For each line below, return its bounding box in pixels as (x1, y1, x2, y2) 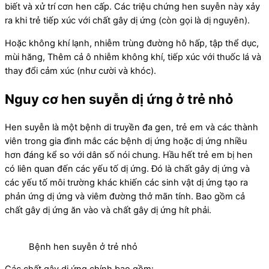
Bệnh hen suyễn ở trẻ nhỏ (29, 241, 138, 252)
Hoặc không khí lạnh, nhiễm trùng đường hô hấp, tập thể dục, (5, 37, 259, 49)
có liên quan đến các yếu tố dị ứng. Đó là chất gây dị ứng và (5, 163, 250, 174)
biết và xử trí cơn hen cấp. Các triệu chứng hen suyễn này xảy (5, 1, 260, 13)
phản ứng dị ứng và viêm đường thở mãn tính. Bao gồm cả (5, 190, 245, 202)
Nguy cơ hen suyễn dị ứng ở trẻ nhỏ (5, 91, 233, 107)
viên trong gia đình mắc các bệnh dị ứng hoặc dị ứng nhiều (5, 135, 247, 147)
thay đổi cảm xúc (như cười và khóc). (5, 65, 156, 76)
